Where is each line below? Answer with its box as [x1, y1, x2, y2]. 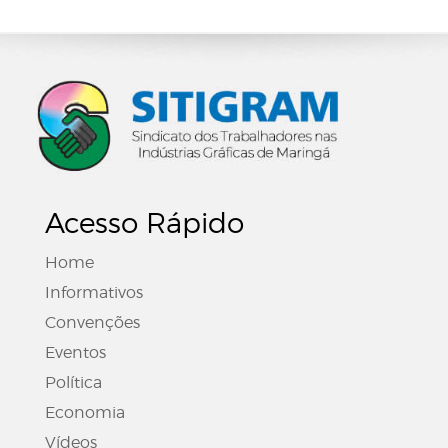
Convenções [45, 312, 140, 332]
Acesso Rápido [45, 205, 244, 240]
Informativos [45, 282, 143, 302]
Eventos [45, 342, 106, 362]
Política [45, 372, 102, 392]
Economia [45, 402, 125, 422]
